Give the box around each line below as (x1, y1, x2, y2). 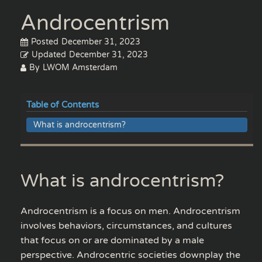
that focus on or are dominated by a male (20, 234, 204, 246)
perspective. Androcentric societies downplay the (20, 249, 240, 261)
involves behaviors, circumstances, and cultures (20, 219, 232, 232)
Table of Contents (26, 99, 99, 110)
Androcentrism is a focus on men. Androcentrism (20, 205, 240, 217)
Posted (31, 36, 58, 47)
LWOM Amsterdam (43, 62, 118, 73)
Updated (32, 49, 66, 60)
